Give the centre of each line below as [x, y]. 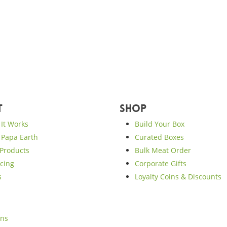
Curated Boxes [159, 137]
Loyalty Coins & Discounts [178, 177]
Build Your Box [159, 124]
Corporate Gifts [160, 163]
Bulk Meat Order [163, 150]
